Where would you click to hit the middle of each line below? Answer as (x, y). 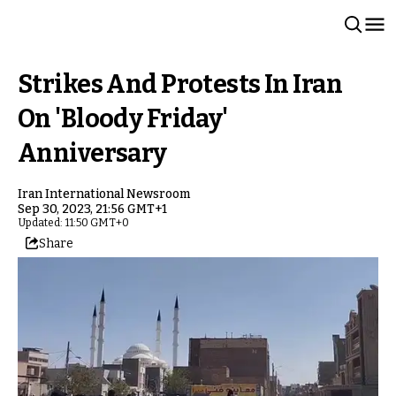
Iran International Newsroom (104, 194)
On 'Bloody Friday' (123, 119)
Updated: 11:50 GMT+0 (73, 223)
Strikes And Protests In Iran (180, 84)
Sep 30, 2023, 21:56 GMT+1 (92, 209)
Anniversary (92, 153)
